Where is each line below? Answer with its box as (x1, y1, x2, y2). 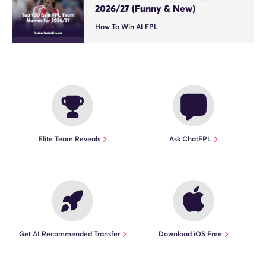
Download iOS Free (159, 229, 222, 239)
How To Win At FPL (95, 22, 159, 31)
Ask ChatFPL (169, 134, 211, 144)
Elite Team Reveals (38, 134, 100, 144)
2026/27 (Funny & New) (95, 2, 196, 15)
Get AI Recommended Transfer (18, 229, 120, 239)
